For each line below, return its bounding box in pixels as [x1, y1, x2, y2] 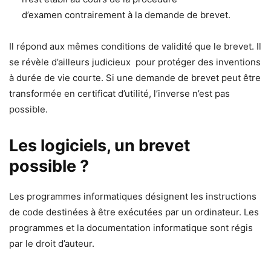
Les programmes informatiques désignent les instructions [9, 191, 256, 203]
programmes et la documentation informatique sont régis [9, 222, 253, 234]
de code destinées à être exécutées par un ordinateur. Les [9, 206, 259, 218]
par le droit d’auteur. [9, 238, 94, 250]
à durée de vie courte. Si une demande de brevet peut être [9, 72, 261, 84]
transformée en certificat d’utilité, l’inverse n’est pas [9, 88, 230, 100]
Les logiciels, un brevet [9, 135, 190, 156]
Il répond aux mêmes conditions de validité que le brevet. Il [9, 41, 261, 53]
